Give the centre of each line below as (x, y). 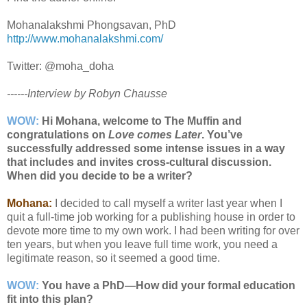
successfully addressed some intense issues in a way (146, 149)
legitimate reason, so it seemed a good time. (113, 258)
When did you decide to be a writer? (100, 176)
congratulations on (58, 135)
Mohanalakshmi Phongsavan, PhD (91, 25)
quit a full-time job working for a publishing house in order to (151, 217)
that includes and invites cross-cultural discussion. (139, 162)
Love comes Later (155, 135)
